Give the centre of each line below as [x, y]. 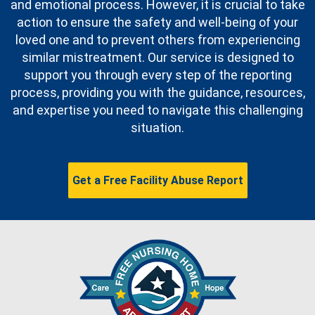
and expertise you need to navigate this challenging [157, 110]
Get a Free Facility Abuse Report [157, 181]
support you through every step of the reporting [157, 75]
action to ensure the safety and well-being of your [157, 22]
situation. [157, 128]
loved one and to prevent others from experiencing [157, 40]
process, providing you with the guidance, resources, [157, 93]
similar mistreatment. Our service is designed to [157, 58]
